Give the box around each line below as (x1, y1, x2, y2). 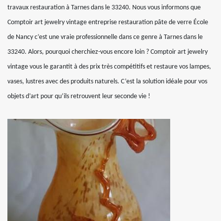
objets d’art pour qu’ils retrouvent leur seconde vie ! (7, 93, 150, 100)
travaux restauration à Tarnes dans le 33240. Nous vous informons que (7, 4, 201, 11)
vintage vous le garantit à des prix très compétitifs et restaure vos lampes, (7, 63, 211, 71)
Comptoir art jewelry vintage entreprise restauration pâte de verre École (7, 19, 208, 26)
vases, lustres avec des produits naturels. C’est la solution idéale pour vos (7, 78, 207, 85)
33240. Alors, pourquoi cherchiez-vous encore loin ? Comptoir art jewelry (7, 48, 208, 56)
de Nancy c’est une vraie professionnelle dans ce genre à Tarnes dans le (7, 34, 203, 41)
